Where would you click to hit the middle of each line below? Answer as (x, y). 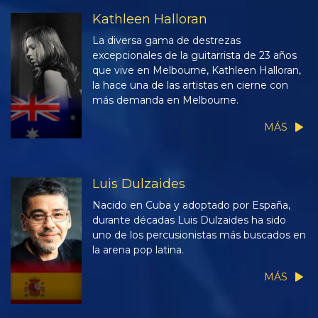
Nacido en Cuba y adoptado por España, (191, 205)
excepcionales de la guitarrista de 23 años (194, 55)
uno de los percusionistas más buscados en (199, 235)
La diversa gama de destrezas (166, 40)
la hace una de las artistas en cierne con (190, 85)
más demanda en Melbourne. (165, 100)
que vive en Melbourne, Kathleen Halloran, (197, 70)
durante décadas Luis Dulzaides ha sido (189, 220)
